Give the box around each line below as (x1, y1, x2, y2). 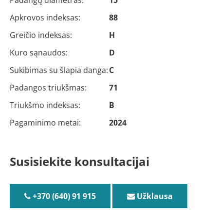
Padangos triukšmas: (10, 82, 87, 93)
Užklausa (135, 190, 173, 201)
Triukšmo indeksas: (10, 99, 80, 110)
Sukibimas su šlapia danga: (10, 64, 108, 75)
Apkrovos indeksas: (10, 12, 80, 23)
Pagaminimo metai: (10, 117, 81, 128)
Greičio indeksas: (10, 29, 72, 40)
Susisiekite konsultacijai (10, 153, 149, 169)
